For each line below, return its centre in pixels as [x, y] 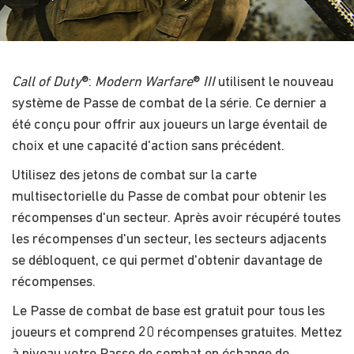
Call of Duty [47, 82]
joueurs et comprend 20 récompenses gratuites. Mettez [177, 333]
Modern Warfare [144, 82]
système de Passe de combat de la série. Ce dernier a [169, 104]
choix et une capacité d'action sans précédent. [148, 146]
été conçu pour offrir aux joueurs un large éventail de [169, 125]
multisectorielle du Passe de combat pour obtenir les [169, 197]
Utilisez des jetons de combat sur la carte [134, 175]
